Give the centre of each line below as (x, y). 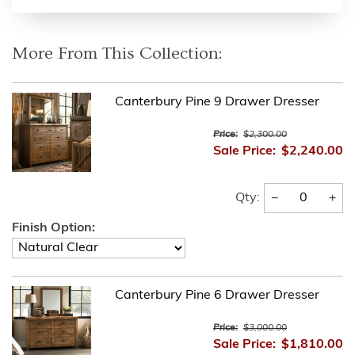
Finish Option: (53, 228)
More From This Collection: (117, 53)
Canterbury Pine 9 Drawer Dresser (217, 102)
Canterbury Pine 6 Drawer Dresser (217, 296)
